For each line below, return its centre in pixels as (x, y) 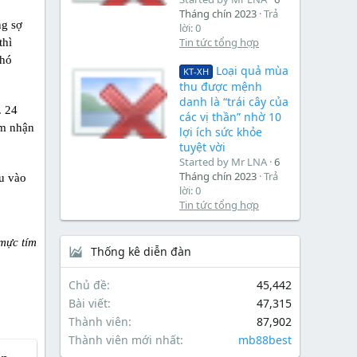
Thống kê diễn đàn (141, 252)
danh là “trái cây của (234, 102)
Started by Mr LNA (223, 162)
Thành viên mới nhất (124, 340)
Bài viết (88, 304)
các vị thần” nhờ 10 (230, 117)
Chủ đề (88, 285)
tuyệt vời (202, 147)
